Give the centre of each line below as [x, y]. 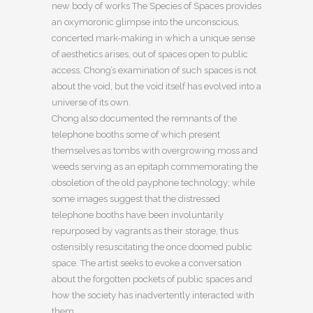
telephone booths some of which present [136, 135]
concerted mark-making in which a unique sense [153, 38]
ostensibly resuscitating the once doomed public [152, 247]
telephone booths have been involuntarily [138, 215]
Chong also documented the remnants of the [144, 119]
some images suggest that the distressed [136, 199]
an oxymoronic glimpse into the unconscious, [146, 22]
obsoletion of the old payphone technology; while [153, 183]
